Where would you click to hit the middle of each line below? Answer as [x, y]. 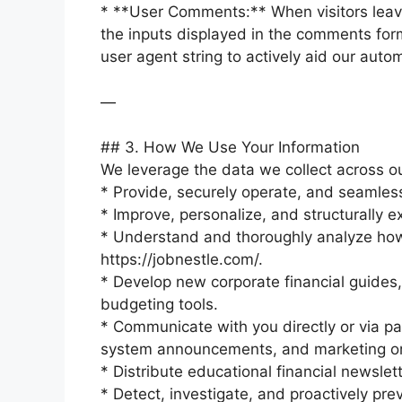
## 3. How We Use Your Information [230, 147]
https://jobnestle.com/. [182, 259]
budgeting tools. [159, 304]
